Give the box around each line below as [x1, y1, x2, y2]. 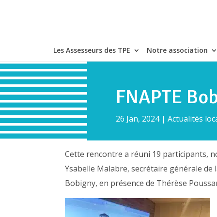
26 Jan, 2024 [116, 113, 160, 124]
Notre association [146, 46, 208, 55]
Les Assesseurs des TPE [53, 46, 130, 55]
